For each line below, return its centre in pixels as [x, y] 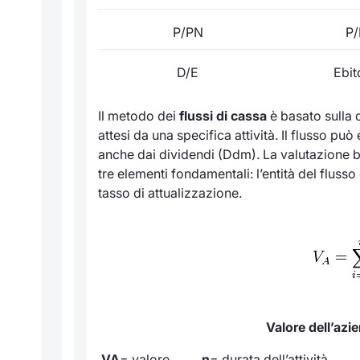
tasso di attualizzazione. [170, 193]
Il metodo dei [139, 116]
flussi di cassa [223, 116]
